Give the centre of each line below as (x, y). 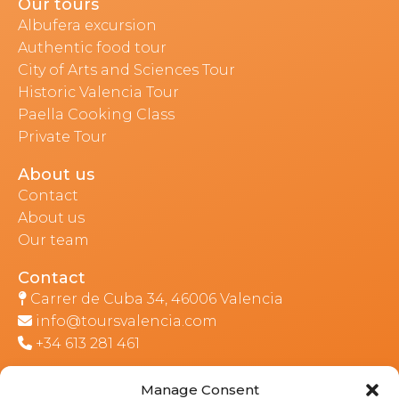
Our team (53, 240)
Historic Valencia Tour (98, 92)
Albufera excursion (87, 25)
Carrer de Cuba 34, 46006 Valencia (155, 299)
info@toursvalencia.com (126, 321)
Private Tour (62, 137)
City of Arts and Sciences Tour (126, 70)
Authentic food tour (92, 48)
